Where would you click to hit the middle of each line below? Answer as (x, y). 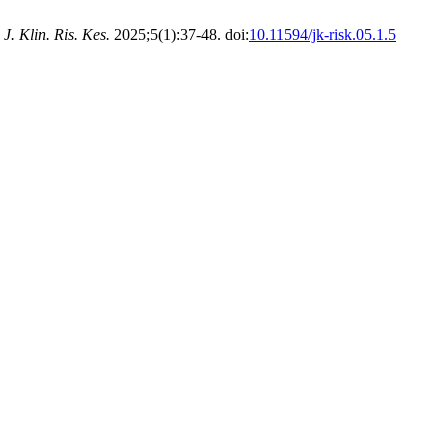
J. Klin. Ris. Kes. (57, 34)
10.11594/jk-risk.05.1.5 (322, 34)
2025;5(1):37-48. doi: (179, 34)
